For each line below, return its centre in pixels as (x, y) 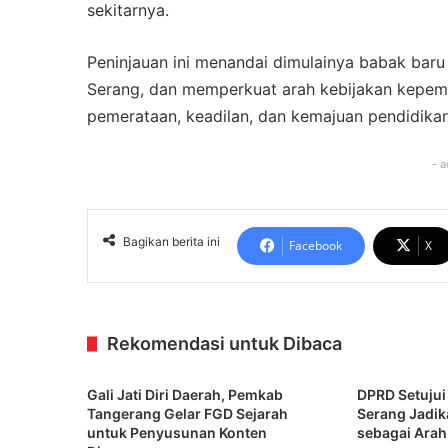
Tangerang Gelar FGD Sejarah (187, 414)
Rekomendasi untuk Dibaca (224, 344)
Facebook (315, 246)
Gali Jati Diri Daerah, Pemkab (185, 395)
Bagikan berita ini (171, 242)
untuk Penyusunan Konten (177, 433)
